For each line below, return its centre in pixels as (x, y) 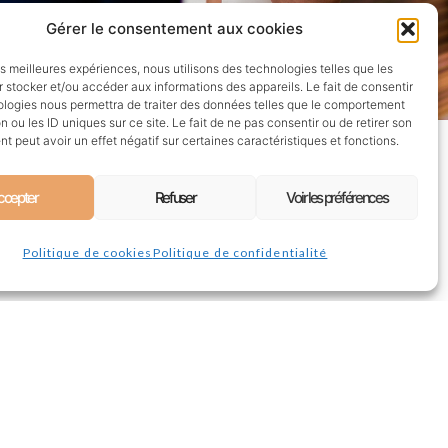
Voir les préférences (337, 197)
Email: (175, 153)
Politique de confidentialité (240, 252)
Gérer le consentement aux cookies (175, 28)
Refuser (175, 197)
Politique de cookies (87, 252)
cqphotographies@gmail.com (303, 153)
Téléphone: (193, 131)
